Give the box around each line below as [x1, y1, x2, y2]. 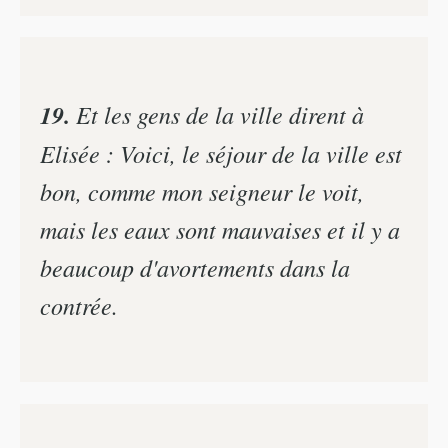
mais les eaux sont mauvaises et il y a [40, 213, 400, 246]
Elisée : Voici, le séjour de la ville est [40, 137, 402, 170]
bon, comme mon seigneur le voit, [40, 175, 364, 208]
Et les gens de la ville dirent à [70, 98, 364, 131]
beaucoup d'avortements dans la [40, 251, 350, 284]
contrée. [40, 289, 118, 322]
